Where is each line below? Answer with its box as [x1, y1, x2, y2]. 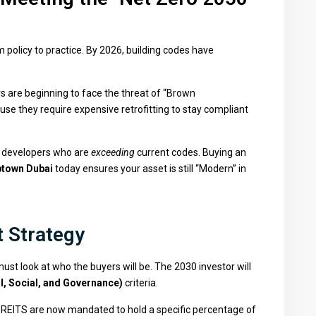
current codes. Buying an [135, 147, 246, 158]
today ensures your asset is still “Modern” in [53, 163, 246, 174]
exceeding [91, 147, 135, 158]
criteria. [123, 277, 158, 288]
